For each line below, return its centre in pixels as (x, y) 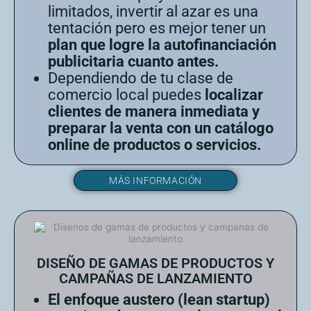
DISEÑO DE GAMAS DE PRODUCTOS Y (155, 263)
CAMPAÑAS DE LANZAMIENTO (155, 278)
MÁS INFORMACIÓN (155, 180)
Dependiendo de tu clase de (141, 78)
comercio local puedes (126, 94)
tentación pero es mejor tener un (157, 28)
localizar (234, 94)
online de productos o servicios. (154, 144)
